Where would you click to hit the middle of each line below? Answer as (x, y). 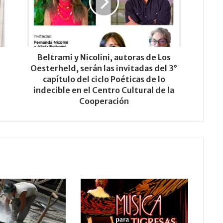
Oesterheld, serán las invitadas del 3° (104, 68)
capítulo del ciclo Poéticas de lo (104, 79)
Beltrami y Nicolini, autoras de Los (104, 57)
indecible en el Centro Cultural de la (104, 90)
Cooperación (104, 101)
